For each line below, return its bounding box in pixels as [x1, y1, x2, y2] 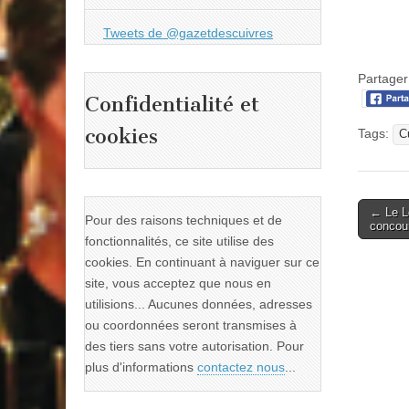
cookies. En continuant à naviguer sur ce [85, 255, 320, 270]
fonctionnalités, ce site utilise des [85, 234, 274, 249]
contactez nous [197, 360, 285, 375]
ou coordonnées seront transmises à [85, 318, 297, 333]
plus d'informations [85, 360, 197, 375]
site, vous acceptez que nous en [85, 276, 271, 291]
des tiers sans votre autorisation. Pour [85, 339, 304, 354]
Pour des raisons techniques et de [85, 213, 282, 228]
